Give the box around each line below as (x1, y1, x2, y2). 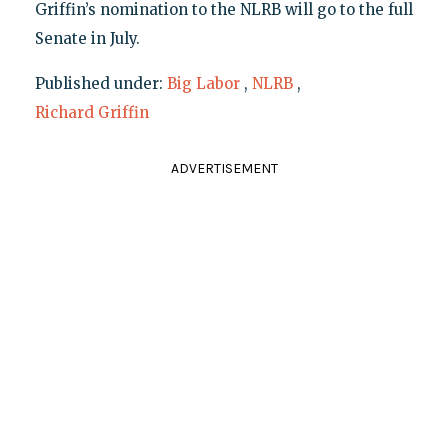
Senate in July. (34, 29, 140, 49)
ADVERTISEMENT (170, 160, 278, 178)
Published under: (34, 74, 167, 94)
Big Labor (166, 74, 240, 94)
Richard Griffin (34, 103, 149, 123)
